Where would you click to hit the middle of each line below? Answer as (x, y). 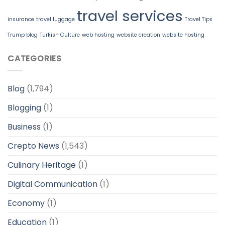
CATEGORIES (35, 58)
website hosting (183, 35)
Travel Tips (199, 19)
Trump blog (23, 35)
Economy (26, 203)
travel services (130, 16)
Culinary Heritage (42, 165)
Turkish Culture (60, 35)
